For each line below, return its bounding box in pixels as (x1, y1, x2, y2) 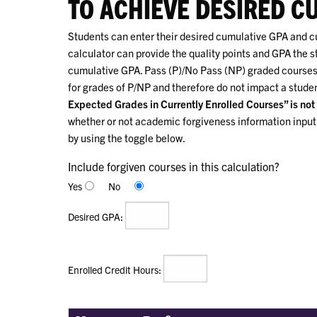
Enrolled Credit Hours (68, 263, 158, 276)
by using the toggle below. (68, 130, 185, 144)
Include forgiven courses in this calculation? (68, 158, 279, 173)
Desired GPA (68, 209, 120, 223)
